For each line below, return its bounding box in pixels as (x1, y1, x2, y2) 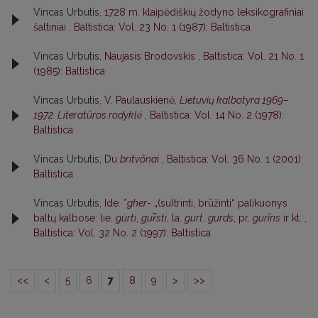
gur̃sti (141, 212, 167, 224)
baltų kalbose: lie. (33, 212, 116, 224)
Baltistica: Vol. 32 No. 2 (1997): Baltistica (33, 227, 211, 239)
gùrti (116, 212, 136, 224)
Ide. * (104, 197, 127, 209)
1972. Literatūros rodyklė (33, 109, 142, 121)
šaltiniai (33, 21, 69, 33)
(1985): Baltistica (33, 65, 105, 77)
